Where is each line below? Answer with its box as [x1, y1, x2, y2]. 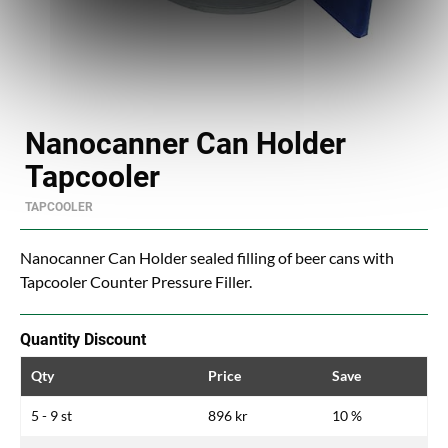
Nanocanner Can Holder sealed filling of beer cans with [20, 248, 394, 267]
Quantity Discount [20, 330, 146, 349]
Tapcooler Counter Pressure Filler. [20, 272, 252, 291]
